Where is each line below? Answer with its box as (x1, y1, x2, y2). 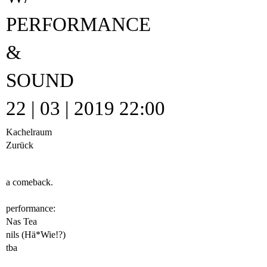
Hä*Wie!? (24, 229, 63, 240)
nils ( (6, 229, 24, 240)
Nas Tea (6, 216, 37, 226)
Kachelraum (6, 127, 52, 137)
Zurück (6, 140, 33, 150)
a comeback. (6, 177, 53, 187)
